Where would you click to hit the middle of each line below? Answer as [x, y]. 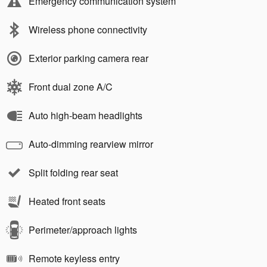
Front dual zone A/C [71, 86]
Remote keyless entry [74, 258]
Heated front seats [67, 201]
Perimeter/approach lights [83, 229]
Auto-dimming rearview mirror [91, 144]
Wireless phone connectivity [88, 29]
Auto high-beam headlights [86, 115]
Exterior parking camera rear [89, 58]
